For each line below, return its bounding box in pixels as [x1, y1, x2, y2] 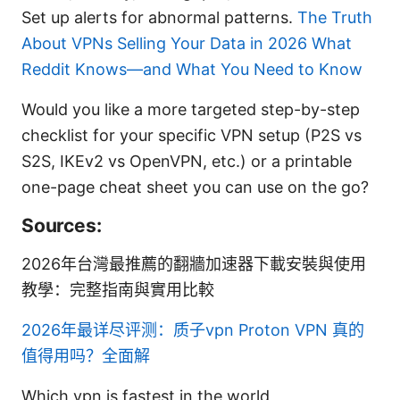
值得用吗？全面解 [21, 346, 150, 365]
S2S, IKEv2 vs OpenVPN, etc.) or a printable [21, 151, 352, 171]
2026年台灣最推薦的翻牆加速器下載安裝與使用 [21, 254, 366, 273]
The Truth [297, 7, 372, 27]
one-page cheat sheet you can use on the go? [21, 177, 369, 196]
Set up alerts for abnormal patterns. [21, 7, 297, 27]
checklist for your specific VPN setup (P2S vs [21, 125, 362, 145]
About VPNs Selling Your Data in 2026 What [21, 33, 352, 53]
